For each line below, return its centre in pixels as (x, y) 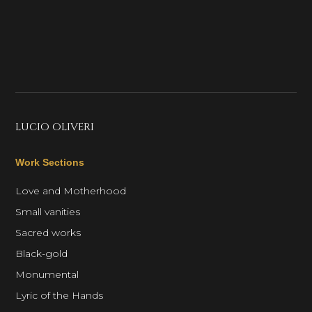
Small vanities (48, 212)
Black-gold (42, 253)
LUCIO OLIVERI (55, 127)
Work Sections (50, 162)
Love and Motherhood (71, 191)
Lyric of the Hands (60, 295)
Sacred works (48, 233)
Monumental (47, 274)
